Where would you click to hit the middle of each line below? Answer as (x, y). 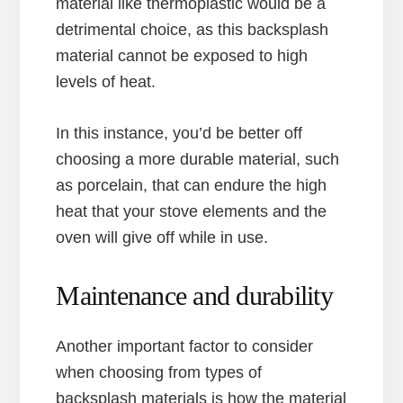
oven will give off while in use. (162, 237)
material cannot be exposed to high (182, 55)
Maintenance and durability (194, 295)
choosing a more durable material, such (198, 159)
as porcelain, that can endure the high (192, 185)
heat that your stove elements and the (192, 211)
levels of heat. (106, 81)
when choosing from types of (159, 372)
